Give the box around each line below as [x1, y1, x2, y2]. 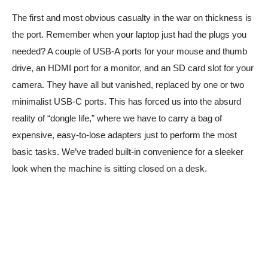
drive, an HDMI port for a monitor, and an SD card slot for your [12, 63, 254, 74]
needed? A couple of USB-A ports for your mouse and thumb [12, 46, 247, 57]
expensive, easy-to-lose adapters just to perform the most [12, 130, 237, 141]
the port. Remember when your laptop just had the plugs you [12, 29, 246, 40]
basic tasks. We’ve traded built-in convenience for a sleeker [12, 147, 243, 157]
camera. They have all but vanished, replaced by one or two [12, 80, 244, 90]
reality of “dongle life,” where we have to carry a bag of [12, 113, 222, 124]
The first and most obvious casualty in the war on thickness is [12, 13, 252, 23]
